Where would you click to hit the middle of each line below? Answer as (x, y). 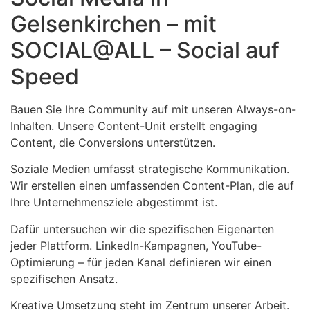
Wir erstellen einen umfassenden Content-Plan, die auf (152, 186)
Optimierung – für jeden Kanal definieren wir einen (141, 262)
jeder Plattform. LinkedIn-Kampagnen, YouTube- (136, 245)
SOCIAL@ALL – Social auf (145, 50)
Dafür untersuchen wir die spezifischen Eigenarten (142, 229)
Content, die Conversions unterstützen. (113, 142)
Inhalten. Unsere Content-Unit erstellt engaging (134, 126)
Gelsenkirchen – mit (113, 24)
